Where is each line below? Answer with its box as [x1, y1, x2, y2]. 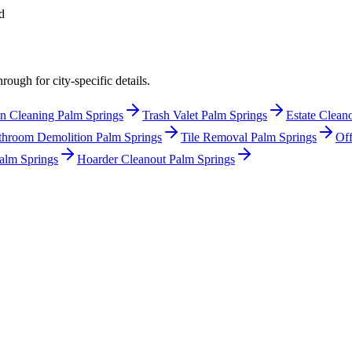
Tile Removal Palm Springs [181, 130, 317, 145]
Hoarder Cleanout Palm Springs [77, 152, 235, 167]
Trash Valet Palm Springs [142, 108, 267, 123]
